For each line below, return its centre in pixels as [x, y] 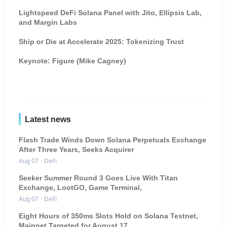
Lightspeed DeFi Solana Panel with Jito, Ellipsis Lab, [110, 13]
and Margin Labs [48, 23]
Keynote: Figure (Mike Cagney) [72, 61]
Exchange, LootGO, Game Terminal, [80, 188]
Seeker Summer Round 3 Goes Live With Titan [98, 178]
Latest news [48, 119]
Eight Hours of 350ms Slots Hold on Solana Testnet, [108, 216]
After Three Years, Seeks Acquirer [76, 150]
